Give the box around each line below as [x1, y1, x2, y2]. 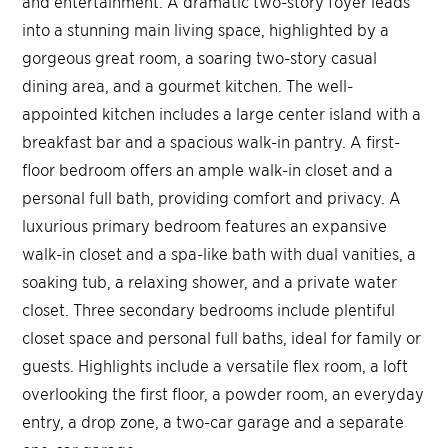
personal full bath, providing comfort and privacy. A [22, 187, 402, 208]
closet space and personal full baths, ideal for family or [22, 327, 422, 348]
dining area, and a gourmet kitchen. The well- [22, 75, 354, 96]
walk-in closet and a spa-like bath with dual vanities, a [22, 243, 417, 264]
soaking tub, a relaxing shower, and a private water [22, 271, 398, 292]
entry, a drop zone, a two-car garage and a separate [22, 411, 405, 432]
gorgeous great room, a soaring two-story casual [22, 47, 378, 68]
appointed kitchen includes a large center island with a [22, 103, 422, 124]
